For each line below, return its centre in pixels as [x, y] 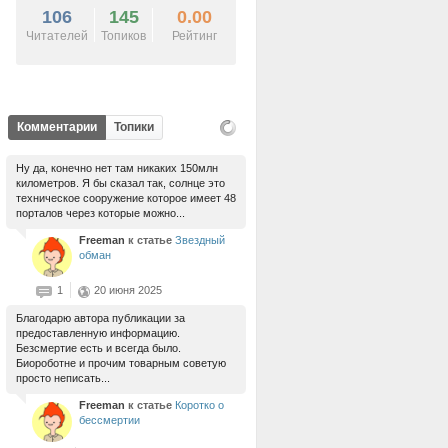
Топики [134, 127]
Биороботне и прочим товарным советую [121, 363]
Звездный [200, 240]
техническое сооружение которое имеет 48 [126, 198]
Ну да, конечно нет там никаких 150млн [117, 168]
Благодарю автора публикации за [100, 318]
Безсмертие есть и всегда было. [98, 348]
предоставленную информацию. [98, 333]
